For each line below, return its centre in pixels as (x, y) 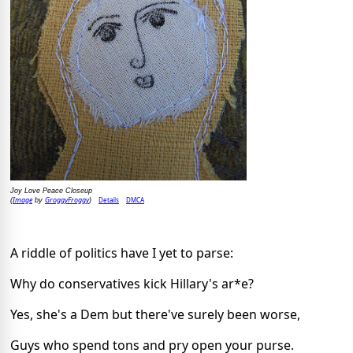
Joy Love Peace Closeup (51, 191)
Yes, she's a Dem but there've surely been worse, (155, 315)
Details (109, 200)
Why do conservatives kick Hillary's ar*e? (132, 284)
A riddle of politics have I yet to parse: (122, 253)
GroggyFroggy (67, 200)
